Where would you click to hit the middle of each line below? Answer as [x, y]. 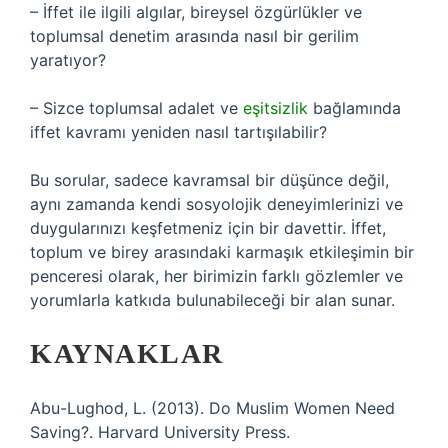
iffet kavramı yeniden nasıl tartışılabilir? [178, 132]
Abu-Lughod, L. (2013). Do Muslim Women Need [212, 408]
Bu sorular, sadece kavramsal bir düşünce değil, [209, 180]
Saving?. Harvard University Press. [160, 432]
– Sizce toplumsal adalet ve [136, 108]
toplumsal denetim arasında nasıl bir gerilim [194, 36]
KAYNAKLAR [127, 353]
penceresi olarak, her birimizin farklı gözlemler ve [216, 276]
